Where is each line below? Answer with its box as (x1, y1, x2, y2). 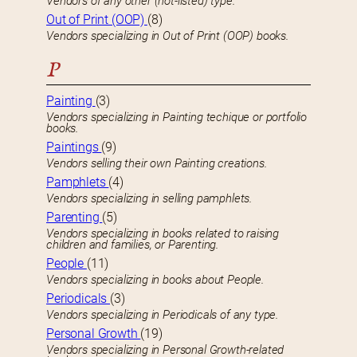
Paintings (46, 139, 102, 155)
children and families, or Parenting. (46, 237, 220, 253)
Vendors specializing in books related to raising (46, 226, 280, 241)
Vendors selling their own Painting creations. (46, 156, 268, 171)
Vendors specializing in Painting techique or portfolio (46, 110, 308, 125)
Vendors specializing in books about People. (46, 273, 265, 288)
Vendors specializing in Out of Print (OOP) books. (46, 29, 289, 44)
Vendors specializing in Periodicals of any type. (46, 308, 280, 323)
